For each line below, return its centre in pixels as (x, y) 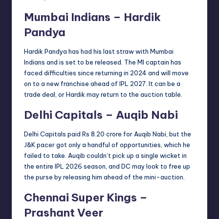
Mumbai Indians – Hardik (92, 17)
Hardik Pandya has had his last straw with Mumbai (99, 51)
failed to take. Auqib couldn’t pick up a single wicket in (105, 155)
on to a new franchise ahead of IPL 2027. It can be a (102, 83)
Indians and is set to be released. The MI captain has (103, 62)
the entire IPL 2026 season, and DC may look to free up (107, 166)
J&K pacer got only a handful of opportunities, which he (107, 144)
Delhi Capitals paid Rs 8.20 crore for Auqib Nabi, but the (108, 134)
